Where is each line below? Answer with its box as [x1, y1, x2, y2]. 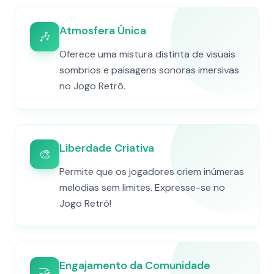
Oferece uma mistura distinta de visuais [59, 48, 235, 61]
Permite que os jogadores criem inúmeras [59, 165, 244, 178]
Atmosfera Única [59, 23, 146, 38]
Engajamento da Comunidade [59, 258, 210, 273]
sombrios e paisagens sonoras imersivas [59, 64, 239, 76]
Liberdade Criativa [59, 141, 154, 155]
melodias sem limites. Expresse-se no [59, 181, 225, 194]
